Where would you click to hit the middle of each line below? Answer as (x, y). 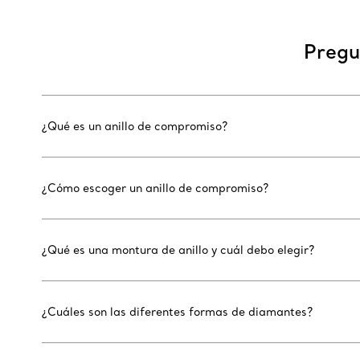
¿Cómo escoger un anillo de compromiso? (155, 188)
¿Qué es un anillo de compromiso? (135, 127)
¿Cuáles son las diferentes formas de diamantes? (177, 312)
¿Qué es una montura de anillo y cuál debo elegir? (178, 250)
